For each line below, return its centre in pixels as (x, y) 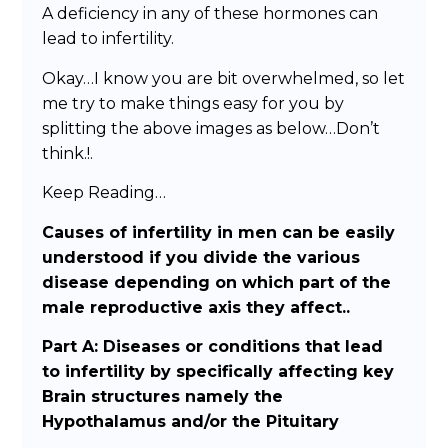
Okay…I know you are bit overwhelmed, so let (224, 78)
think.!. (68, 153)
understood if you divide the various (201, 257)
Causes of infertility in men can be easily (219, 232)
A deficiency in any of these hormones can (210, 14)
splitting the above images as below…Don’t (211, 128)
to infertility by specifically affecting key (218, 371)
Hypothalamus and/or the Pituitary (191, 421)
